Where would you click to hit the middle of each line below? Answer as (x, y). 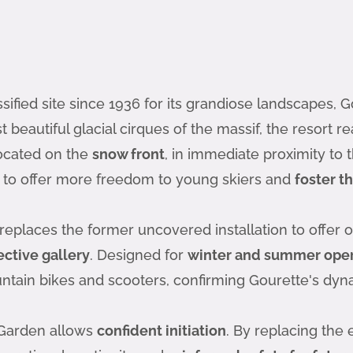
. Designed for (139, 255)
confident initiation (162, 330)
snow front (128, 154)
